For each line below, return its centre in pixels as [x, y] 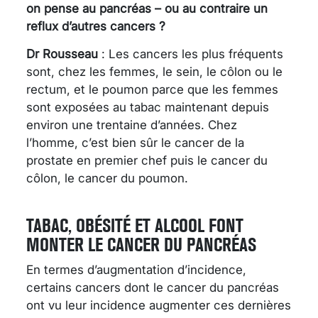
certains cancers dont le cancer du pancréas [153, 287]
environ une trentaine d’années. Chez [132, 125]
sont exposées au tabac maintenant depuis [148, 107]
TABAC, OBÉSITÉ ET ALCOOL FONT [135, 225]
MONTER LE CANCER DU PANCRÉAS [141, 244]
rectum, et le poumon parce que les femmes [152, 89]
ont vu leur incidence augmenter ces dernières [159, 305]
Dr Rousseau [62, 54]
